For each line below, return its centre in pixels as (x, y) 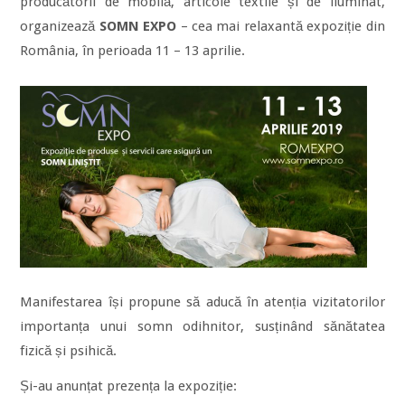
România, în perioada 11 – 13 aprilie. (133, 51)
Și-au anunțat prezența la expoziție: (129, 386)
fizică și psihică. (69, 350)
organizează (60, 26)
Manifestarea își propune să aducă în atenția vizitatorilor (202, 301)
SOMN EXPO (138, 26)
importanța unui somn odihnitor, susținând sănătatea (202, 326)
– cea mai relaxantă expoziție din (281, 26)
